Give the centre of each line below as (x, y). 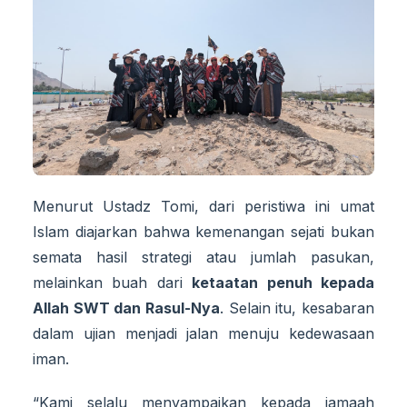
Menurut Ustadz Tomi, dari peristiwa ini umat (203, 206)
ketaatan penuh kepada (283, 282)
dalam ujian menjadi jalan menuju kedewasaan (203, 333)
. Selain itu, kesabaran (297, 308)
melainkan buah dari (113, 282)
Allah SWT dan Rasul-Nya (126, 308)
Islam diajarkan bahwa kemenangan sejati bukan (203, 231)
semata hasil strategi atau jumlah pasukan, (203, 257)
